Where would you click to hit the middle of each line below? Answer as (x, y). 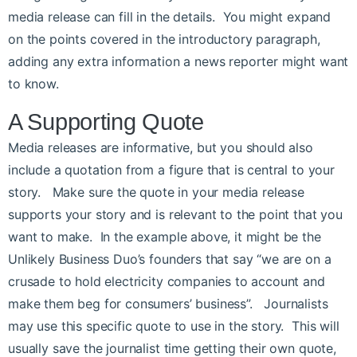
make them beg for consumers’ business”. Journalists (168, 304)
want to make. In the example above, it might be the (165, 237)
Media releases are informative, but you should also (161, 148)
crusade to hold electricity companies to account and (167, 282)
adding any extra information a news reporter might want (178, 62)
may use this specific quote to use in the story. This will (174, 326)
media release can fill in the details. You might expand (170, 17)
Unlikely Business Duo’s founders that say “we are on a (170, 259)
